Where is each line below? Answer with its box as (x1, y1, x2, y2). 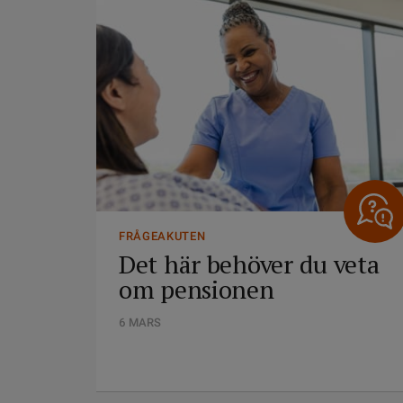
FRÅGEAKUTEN (119, 229, 206, 243)
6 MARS (119, 316, 161, 329)
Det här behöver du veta (119, 247, 380, 281)
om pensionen (119, 273, 274, 306)
